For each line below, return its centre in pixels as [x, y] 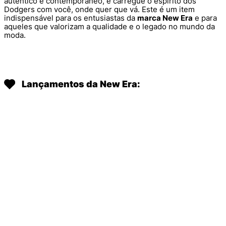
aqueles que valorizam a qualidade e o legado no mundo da [109, 27]
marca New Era [165, 18]
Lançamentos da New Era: [81, 84]
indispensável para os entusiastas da [71, 18]
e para [205, 18]
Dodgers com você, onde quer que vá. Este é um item [99, 10]
